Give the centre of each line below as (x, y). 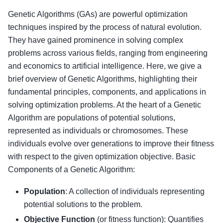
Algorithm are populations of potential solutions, (92, 117)
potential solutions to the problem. (83, 205)
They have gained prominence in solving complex (96, 40)
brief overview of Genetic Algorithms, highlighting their (103, 79)
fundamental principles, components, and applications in (107, 92)
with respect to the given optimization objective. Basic (102, 156)
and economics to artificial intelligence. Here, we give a (105, 66)
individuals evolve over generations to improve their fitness (111, 143)
